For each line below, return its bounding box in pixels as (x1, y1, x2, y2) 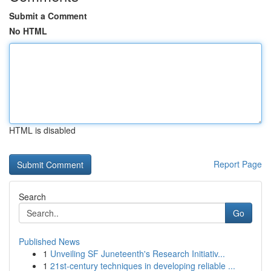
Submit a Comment (9, 10, 87, 22)
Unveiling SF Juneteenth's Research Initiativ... (50, 247, 225, 260)
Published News (19, 235, 80, 247)
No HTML (9, 25, 47, 37)
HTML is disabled (9, 124, 76, 136)
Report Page (214, 158, 262, 170)
